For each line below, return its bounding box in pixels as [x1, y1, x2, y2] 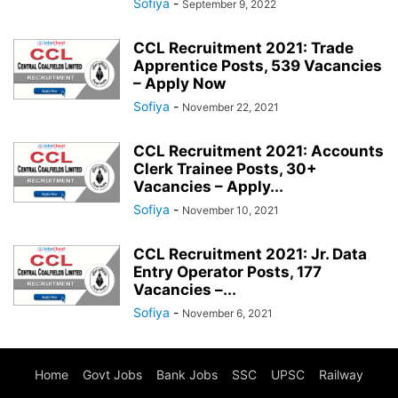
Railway [319, 367, 363, 382]
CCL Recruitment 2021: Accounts [133, 142, 384, 160]
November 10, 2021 [182, 203, 279, 217]
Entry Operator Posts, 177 [133, 263, 322, 281]
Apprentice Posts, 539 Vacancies [133, 57, 382, 75]
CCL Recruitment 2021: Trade [133, 39, 354, 57]
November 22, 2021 [182, 100, 279, 114]
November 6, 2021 [182, 306, 273, 320]
